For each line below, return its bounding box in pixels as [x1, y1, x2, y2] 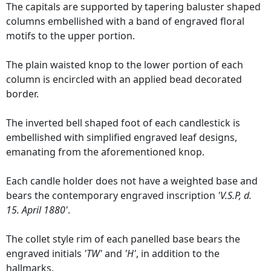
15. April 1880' [6, 203, 68, 217]
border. [6, 87, 39, 101]
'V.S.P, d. [218, 189, 252, 203]
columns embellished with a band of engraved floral [6, 15, 244, 28]
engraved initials [6, 247, 84, 261]
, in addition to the [136, 247, 220, 261]
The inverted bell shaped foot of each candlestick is [6, 116, 240, 130]
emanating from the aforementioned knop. [6, 145, 204, 159]
